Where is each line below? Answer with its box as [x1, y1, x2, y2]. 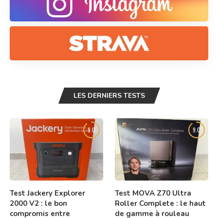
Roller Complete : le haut [115, 198, 206, 208]
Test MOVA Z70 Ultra [115, 188, 192, 198]
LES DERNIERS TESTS [73, 91, 145, 100]
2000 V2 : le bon [10, 198, 67, 208]
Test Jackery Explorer [10, 188, 85, 198]
